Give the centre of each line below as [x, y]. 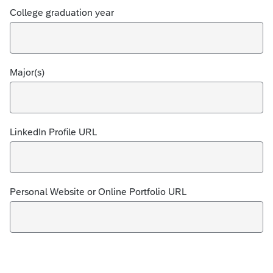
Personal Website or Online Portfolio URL [98, 192]
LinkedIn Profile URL [53, 132]
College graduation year [62, 12]
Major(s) [27, 72]
